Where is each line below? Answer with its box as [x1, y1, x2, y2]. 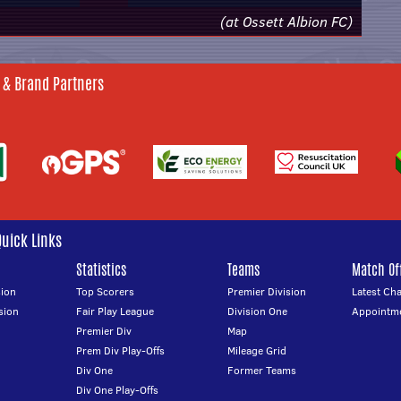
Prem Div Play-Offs [76, 343, 166, 358]
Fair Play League [76, 303, 155, 319]
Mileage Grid [227, 343, 286, 358]
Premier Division [227, 284, 306, 299]
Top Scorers [76, 284, 135, 299]
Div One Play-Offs [76, 382, 159, 397]
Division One [227, 303, 287, 319]
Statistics [76, 260, 127, 280]
